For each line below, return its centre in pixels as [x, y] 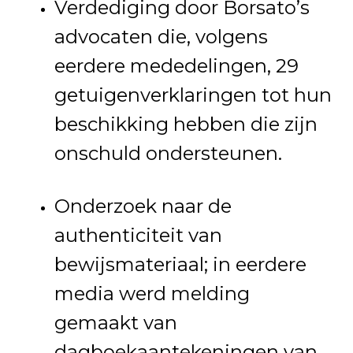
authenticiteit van [138, 236]
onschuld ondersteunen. [168, 154]
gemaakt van [115, 323]
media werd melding [152, 294]
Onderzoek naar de [143, 206]
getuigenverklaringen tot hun [193, 95]
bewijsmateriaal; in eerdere [180, 265]
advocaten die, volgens [161, 37]
